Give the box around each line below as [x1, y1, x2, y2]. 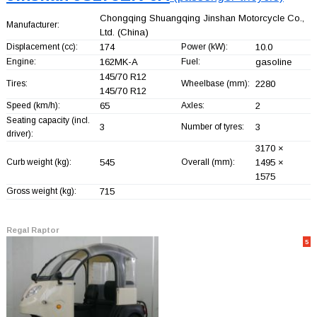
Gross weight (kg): [6, 185, 76, 196]
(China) [114, 26, 149, 38]
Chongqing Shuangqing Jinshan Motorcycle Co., [99, 12, 304, 23]
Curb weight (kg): [6, 156, 71, 167]
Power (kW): [180, 41, 228, 52]
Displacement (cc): [6, 41, 78, 52]
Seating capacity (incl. [6, 115, 90, 125]
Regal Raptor [6, 225, 59, 234]
